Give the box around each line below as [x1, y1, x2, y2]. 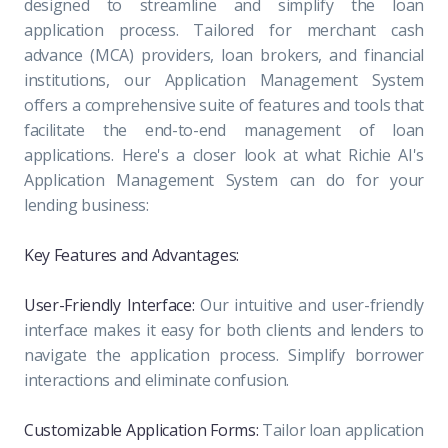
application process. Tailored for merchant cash [24, 18, 424, 41]
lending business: [24, 193, 149, 216]
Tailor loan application [262, 418, 425, 441]
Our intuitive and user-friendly [194, 293, 425, 316]
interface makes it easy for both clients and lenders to [24, 318, 424, 341]
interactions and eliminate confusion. [24, 368, 290, 391]
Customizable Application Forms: [24, 418, 263, 441]
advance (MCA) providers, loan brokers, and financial [24, 43, 424, 66]
